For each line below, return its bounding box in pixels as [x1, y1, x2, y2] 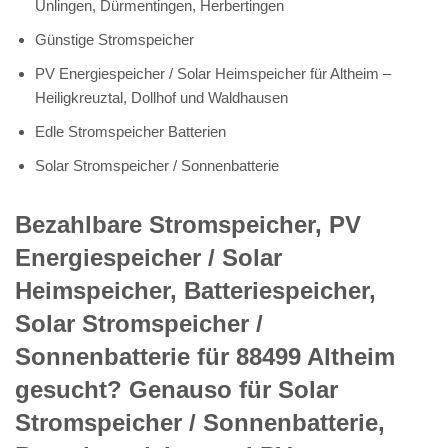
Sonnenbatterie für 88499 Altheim [15, 342, 395, 370]
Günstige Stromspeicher [35, 30, 194, 48]
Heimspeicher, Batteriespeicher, [15, 276, 376, 304]
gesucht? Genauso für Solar [15, 375, 338, 403]
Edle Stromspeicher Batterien [35, 122, 226, 140]
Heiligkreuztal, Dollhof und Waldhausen [35, 88, 288, 106]
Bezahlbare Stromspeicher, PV [15, 210, 361, 238]
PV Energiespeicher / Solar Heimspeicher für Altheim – [35, 64, 391, 82]
